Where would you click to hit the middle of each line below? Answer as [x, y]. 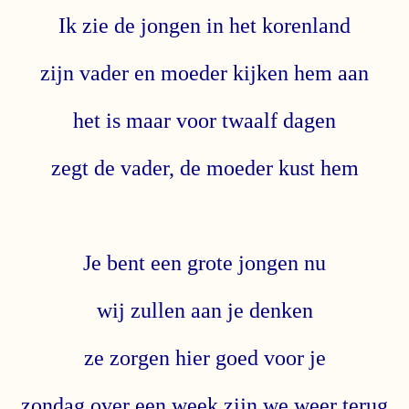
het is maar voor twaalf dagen [204, 120]
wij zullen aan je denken [204, 310]
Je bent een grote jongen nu [204, 262]
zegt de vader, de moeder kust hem [204, 168]
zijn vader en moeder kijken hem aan [204, 73]
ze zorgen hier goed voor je [204, 357]
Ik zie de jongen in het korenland [204, 25]
